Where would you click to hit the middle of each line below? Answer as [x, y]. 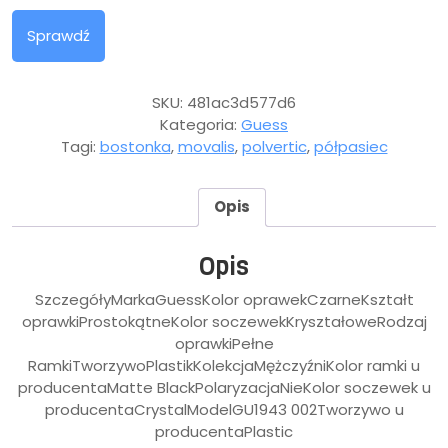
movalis [206, 146]
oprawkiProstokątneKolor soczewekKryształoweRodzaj [224, 322]
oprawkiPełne [224, 344]
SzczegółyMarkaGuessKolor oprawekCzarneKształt [224, 300]
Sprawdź [58, 35]
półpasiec [350, 146]
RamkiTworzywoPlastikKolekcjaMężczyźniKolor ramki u [224, 366]
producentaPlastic [224, 432]
